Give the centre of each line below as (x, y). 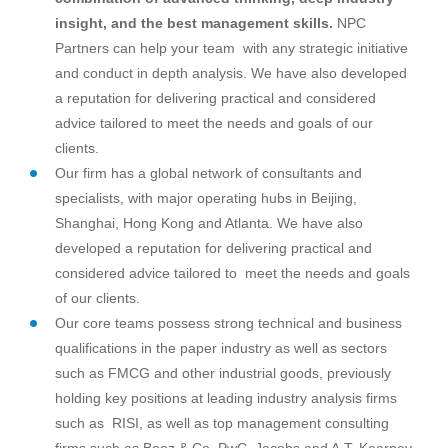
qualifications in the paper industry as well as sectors (221, 347)
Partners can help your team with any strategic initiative (231, 47)
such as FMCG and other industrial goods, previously (223, 372)
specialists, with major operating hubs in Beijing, (206, 197)
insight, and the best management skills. (194, 22)
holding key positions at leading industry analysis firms (226, 397)
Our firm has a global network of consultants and (208, 172)
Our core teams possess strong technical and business (228, 322)
